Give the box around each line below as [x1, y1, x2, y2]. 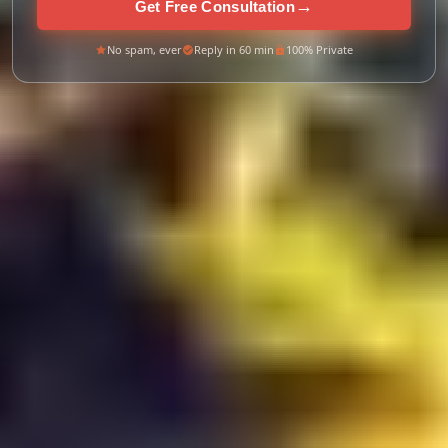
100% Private [286, 42, 353, 57]
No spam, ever [107, 42, 182, 57]
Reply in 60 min [194, 42, 274, 57]
